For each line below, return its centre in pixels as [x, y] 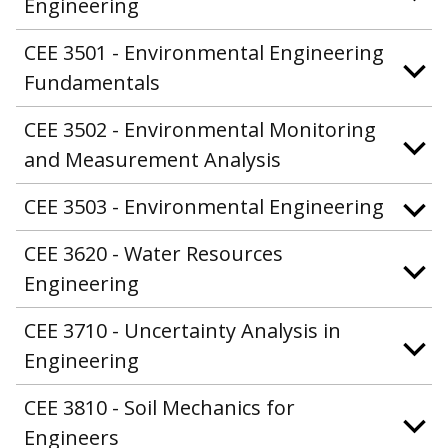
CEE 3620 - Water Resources [153, 253]
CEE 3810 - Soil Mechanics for [159, 407]
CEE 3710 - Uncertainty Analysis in [182, 330]
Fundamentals [92, 82]
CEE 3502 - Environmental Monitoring [200, 129]
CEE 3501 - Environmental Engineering [204, 52]
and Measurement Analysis [152, 159]
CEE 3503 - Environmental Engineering [204, 206]
